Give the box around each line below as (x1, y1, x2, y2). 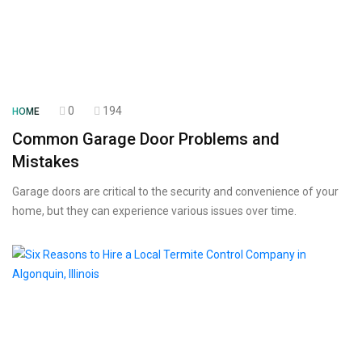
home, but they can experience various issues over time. (12, 204, 297, 217)
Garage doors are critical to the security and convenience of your (12, 185, 339, 198)
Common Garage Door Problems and (12, 129, 280, 149)
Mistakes (12, 152, 79, 171)
